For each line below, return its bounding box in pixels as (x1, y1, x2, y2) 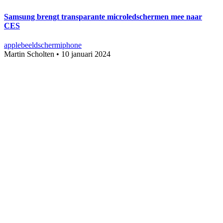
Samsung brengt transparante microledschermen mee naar (4, 12, 202, 21)
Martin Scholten (4, 50, 54, 59)
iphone (60, 41, 82, 50)
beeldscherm (21, 41, 60, 50)
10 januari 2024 (61, 50, 111, 59)
